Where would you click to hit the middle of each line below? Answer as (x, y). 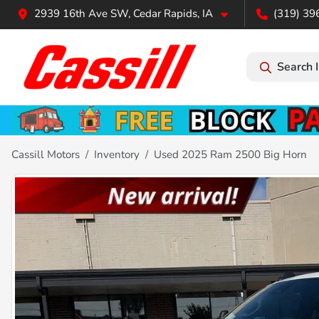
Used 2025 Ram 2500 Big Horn (230, 154)
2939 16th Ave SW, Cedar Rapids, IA (124, 14)
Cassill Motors (46, 154)
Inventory (117, 154)
